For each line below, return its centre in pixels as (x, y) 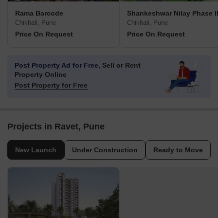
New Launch (36, 150)
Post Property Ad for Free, (57, 65)
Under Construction (105, 150)
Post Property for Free (51, 85)
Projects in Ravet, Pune (56, 127)
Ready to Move (178, 150)
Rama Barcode (39, 13)
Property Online (41, 75)
